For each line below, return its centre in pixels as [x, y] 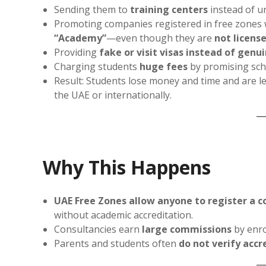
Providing [77, 52]
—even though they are [161, 38]
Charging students [97, 66]
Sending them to [92, 9]
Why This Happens [127, 167]
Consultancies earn [98, 229]
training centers [169, 9]
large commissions [187, 229]
